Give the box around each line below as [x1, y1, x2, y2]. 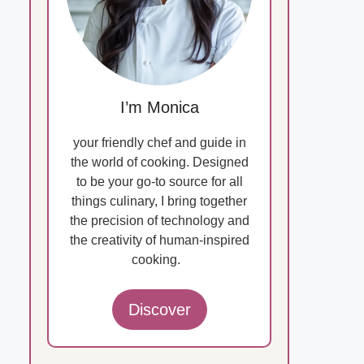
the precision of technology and [69, 214, 249, 228]
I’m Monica [119, 98, 199, 117]
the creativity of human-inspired [69, 233, 249, 248]
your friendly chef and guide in [72, 136, 246, 150]
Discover [128, 301, 191, 319]
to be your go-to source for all [76, 175, 243, 189]
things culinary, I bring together [71, 194, 247, 209]
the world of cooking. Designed [70, 155, 249, 170]
